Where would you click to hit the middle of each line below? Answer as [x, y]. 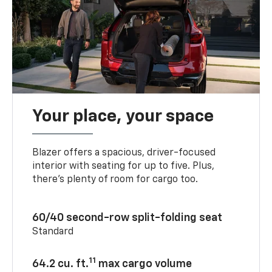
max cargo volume [144, 264]
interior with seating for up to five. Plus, [124, 166]
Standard [53, 232]
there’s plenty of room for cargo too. [115, 179]
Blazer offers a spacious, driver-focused [124, 153]
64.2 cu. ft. [61, 264]
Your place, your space [123, 116]
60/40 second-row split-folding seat [127, 218]
